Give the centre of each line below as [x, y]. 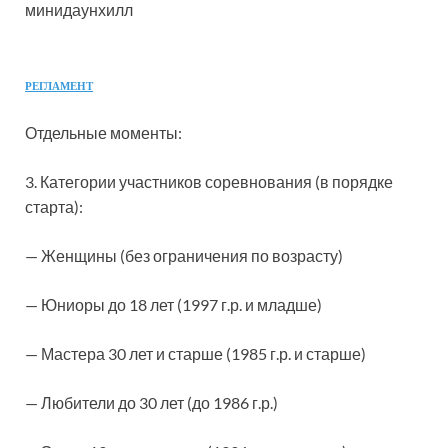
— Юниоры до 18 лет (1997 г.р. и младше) [173, 304]
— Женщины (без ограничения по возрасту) [184, 255]
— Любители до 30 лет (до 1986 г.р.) [151, 402]
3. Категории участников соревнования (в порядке [209, 181]
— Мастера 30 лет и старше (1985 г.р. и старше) [195, 353]
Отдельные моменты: [103, 132]
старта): [54, 206]
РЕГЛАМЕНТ [59, 86]
